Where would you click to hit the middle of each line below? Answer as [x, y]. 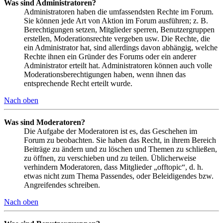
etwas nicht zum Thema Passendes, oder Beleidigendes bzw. [119, 176]
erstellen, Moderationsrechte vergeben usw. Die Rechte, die [117, 39]
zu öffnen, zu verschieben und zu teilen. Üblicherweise [110, 158]
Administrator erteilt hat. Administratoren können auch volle [118, 66]
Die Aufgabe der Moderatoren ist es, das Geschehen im [111, 131]
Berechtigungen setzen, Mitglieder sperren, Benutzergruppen [119, 30]
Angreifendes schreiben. [62, 185]
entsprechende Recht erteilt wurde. [78, 84]
